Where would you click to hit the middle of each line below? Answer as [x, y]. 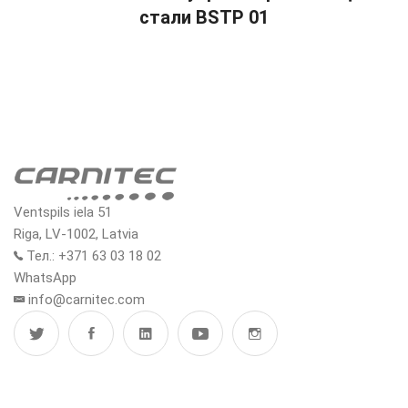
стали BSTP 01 [204, 17]
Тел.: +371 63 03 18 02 [92, 255]
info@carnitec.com [87, 299]
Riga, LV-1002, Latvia [76, 234]
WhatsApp [45, 277]
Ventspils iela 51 [63, 212]
